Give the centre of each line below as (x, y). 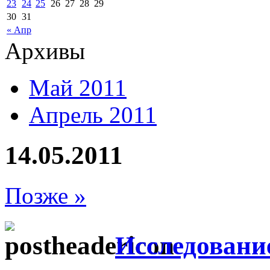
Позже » (46, 195)
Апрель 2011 (93, 115)
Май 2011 (78, 87)
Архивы (45, 51)
